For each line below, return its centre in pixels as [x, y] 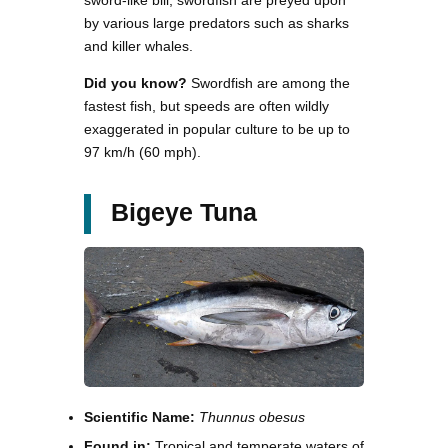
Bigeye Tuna [184, 211]
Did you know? [135, 82]
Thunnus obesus [252, 417]
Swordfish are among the [268, 82]
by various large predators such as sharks [216, 22]
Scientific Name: [139, 417]
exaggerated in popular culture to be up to [217, 128]
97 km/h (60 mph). [142, 151]
